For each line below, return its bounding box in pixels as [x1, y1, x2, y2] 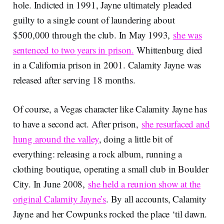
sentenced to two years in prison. [12, 43, 134, 56]
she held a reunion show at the [87, 177, 201, 190]
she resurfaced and [141, 117, 210, 130]
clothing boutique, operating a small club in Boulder [12, 162, 208, 175]
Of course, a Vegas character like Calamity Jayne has [12, 102, 207, 115]
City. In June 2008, [12, 177, 88, 190]
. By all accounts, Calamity [105, 192, 206, 205]
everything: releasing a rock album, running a [12, 147, 182, 160]
